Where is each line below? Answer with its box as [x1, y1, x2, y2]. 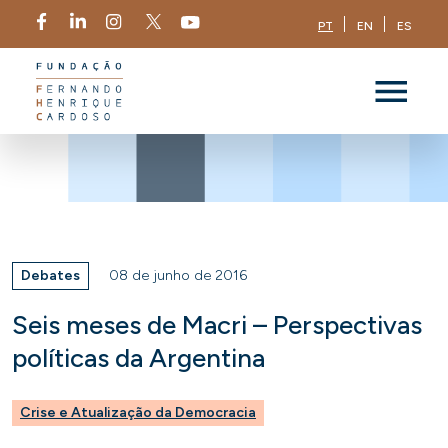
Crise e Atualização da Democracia [20, 404, 256, 421]
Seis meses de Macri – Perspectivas [12, 309, 422, 341]
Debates [21, 267, 80, 284]
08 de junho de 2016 [109, 267, 247, 284]
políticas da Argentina [12, 342, 265, 374]
